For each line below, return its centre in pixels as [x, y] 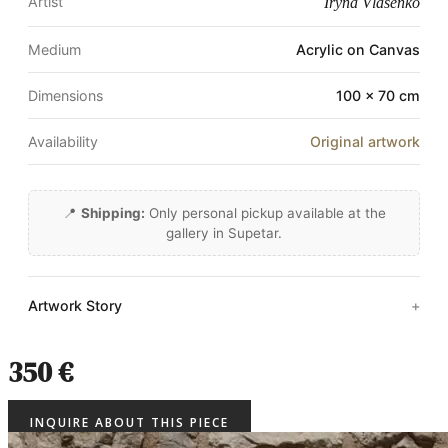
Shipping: [112, 212]
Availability [63, 141]
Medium [54, 49]
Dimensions [65, 95]
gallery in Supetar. [224, 232]
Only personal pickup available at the [265, 212]
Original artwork [365, 141]
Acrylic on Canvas [358, 49]
